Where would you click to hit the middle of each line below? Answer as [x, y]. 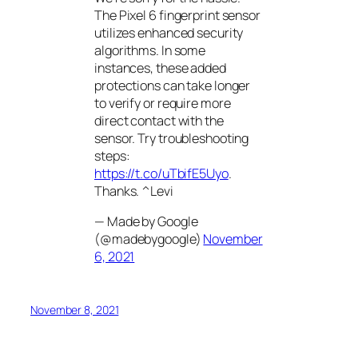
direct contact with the [159, 120]
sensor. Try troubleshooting [172, 138]
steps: [112, 155]
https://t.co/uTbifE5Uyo [161, 173]
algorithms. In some [150, 50]
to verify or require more [163, 103]
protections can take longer [173, 85]
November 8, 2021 [75, 310]
